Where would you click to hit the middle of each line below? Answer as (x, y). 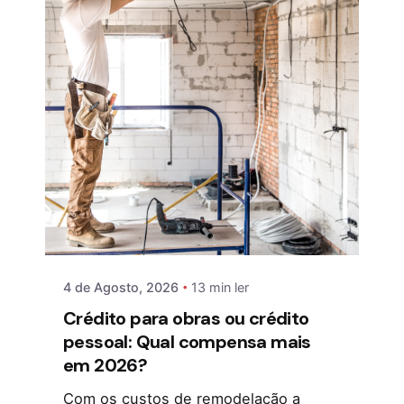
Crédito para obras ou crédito (186, 319)
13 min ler (220, 287)
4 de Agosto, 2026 (121, 287)
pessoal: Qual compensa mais (187, 342)
